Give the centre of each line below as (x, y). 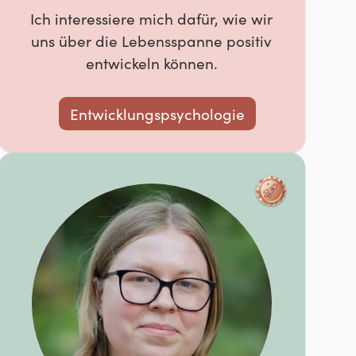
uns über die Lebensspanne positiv (152, 41)
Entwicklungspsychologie (157, 113)
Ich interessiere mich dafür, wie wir (152, 18)
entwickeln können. (151, 63)
